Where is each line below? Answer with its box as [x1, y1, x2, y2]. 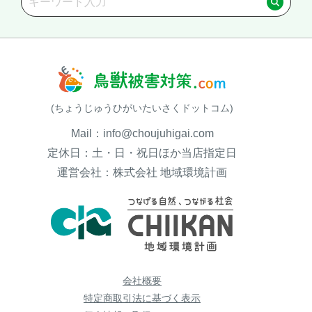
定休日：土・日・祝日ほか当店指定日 [47, 147, 237, 159]
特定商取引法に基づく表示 [84, 292, 201, 304]
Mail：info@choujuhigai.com [70, 127, 214, 140]
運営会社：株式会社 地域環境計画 [57, 166, 227, 179]
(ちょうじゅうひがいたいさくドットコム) [51, 102, 233, 114]
